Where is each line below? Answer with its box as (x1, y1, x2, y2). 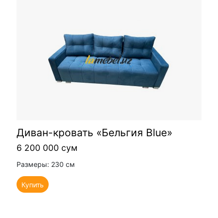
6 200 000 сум (17, 142, 77, 153)
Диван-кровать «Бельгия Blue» (17, 126, 172, 139)
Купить (21, 180, 44, 189)
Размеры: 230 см (17, 160, 75, 168)
